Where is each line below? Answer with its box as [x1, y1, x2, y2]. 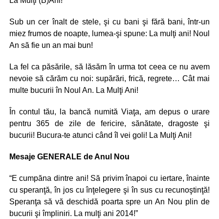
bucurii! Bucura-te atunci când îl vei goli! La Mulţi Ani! [9, 131, 192, 139]
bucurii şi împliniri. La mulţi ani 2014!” [9, 209, 138, 218]
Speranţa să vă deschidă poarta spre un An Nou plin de [9, 197, 210, 206]
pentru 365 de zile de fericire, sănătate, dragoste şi [9, 119, 210, 128]
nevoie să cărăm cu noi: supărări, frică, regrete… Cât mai [9, 74, 210, 83]
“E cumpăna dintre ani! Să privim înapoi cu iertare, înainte [9, 174, 210, 182]
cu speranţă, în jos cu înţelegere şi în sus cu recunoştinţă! [9, 186, 210, 194]
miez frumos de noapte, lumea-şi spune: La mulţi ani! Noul [9, 29, 210, 38]
